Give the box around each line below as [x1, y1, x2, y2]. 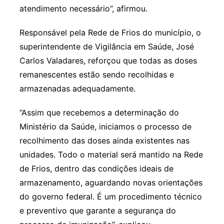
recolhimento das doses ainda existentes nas [19, 135, 189, 146]
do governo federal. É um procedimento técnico [19, 191, 202, 202]
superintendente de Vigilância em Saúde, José [19, 41, 194, 52]
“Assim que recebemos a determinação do [19, 107, 179, 118]
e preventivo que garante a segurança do [19, 205, 176, 216]
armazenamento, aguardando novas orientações [19, 177, 202, 188]
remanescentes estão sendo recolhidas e [19, 69, 174, 80]
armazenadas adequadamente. [19, 83, 135, 94]
